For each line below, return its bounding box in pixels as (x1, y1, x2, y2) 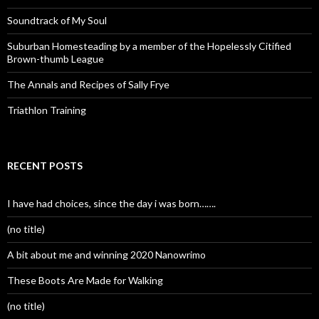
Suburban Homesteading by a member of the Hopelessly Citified (7, 40, 291, 52)
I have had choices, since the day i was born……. (7, 197, 216, 209)
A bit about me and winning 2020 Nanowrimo (7, 249, 206, 261)
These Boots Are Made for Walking (7, 274, 163, 286)
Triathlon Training (7, 104, 86, 116)
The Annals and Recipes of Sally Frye (7, 78, 169, 90)
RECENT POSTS (7, 159, 83, 172)
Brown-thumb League (7, 53, 104, 65)
